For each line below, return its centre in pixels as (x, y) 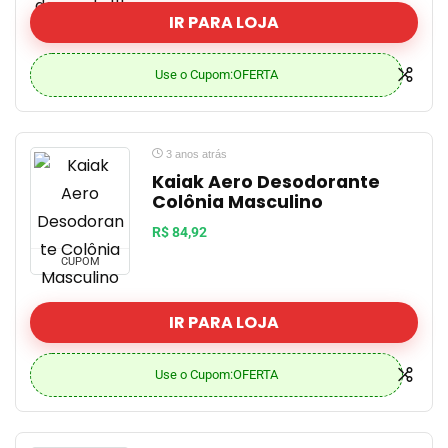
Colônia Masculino (237, 202)
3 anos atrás (195, 154)
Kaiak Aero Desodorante (266, 182)
